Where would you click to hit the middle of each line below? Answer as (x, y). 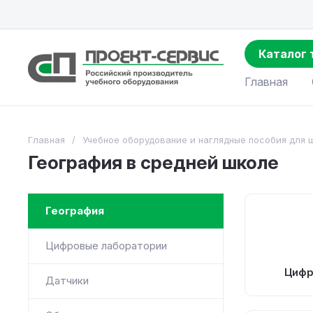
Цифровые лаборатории (106, 246)
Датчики (67, 281)
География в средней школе (153, 162)
